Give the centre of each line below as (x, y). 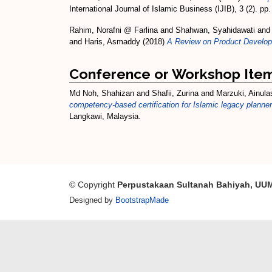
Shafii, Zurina (175, 93)
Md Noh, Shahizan (102, 93)
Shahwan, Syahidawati (215, 30)
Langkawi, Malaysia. (105, 116)
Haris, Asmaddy (112, 42)
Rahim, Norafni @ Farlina (114, 30)
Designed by (92, 200)
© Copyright (93, 185)
